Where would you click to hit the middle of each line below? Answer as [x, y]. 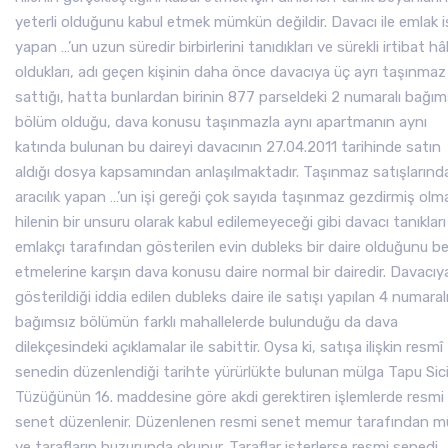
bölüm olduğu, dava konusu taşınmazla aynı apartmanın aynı [221, 122]
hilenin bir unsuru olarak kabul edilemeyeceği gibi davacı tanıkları [230, 222]
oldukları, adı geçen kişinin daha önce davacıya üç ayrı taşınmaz [230, 72]
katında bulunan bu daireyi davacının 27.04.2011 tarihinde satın [228, 147]
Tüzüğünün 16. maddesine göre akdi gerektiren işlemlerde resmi [229, 397]
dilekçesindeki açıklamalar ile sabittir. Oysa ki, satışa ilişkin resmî [229, 347]
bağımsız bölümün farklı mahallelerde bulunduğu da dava [206, 322]
